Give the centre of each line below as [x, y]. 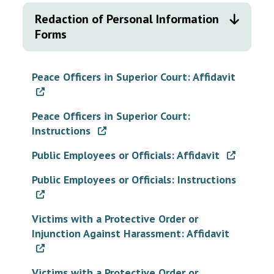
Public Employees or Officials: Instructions [134, 180]
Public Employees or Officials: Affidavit [127, 155]
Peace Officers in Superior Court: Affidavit [134, 77]
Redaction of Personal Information [127, 19]
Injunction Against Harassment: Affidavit [131, 233]
